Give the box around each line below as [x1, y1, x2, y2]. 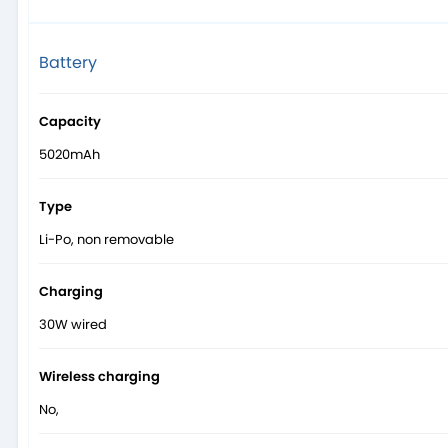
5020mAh [39, 145, 100, 165]
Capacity [39, 112, 101, 132]
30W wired [39, 315, 107, 335]
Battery [39, 51, 97, 75]
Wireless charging [39, 367, 160, 387]
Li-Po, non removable [39, 230, 174, 250]
